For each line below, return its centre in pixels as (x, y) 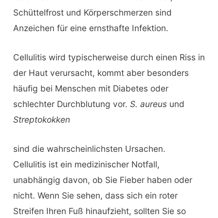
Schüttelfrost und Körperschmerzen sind (92, 13)
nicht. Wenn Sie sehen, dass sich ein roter (95, 195)
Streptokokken (41, 120)
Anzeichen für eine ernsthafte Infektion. (91, 28)
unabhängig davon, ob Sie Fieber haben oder (102, 180)
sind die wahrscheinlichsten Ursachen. (89, 148)
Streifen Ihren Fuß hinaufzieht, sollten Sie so (99, 211)
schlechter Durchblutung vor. (71, 104)
